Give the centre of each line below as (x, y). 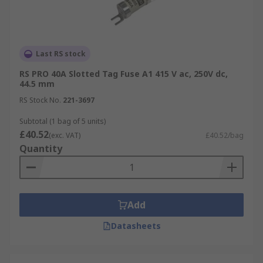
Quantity (41, 149)
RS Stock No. (40, 100)
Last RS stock (61, 54)
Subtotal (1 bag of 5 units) (63, 121)
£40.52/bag (225, 135)
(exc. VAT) (65, 135)
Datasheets (136, 226)
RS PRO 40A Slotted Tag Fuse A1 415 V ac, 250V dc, (124, 74)
